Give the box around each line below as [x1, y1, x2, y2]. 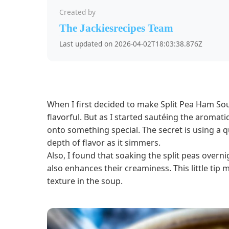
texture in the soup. [47, 175, 123, 187]
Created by [59, 7, 96, 17]
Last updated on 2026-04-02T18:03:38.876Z [59, 39, 202, 49]
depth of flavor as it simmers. [47, 137, 161, 149]
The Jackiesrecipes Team [59, 22, 173, 34]
